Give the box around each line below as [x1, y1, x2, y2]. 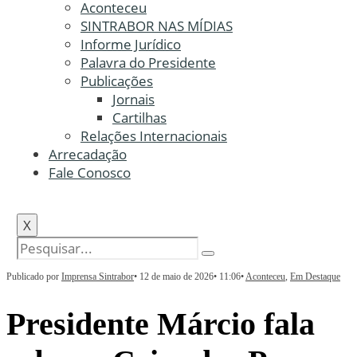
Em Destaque [290, 271, 340, 282]
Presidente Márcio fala [6, 305, 315, 342]
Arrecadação [48, 145, 127, 163]
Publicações [80, 72, 153, 90]
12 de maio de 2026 [139, 271, 214, 282]
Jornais [112, 90, 155, 108]
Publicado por [6, 271, 61, 282]
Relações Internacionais [80, 127, 227, 145]
